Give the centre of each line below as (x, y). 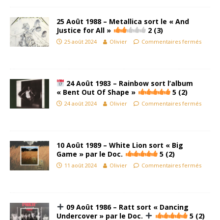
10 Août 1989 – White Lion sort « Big (120, 145)
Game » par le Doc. (90, 154)
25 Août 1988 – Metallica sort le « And (123, 21)
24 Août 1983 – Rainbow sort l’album (128, 83)
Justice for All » (84, 30)
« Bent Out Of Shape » (96, 92)
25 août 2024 (81, 41)
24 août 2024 (81, 103)
